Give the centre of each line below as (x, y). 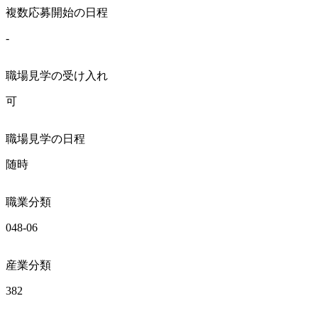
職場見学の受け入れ (57, 75)
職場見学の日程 (45, 138)
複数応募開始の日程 (57, 12)
